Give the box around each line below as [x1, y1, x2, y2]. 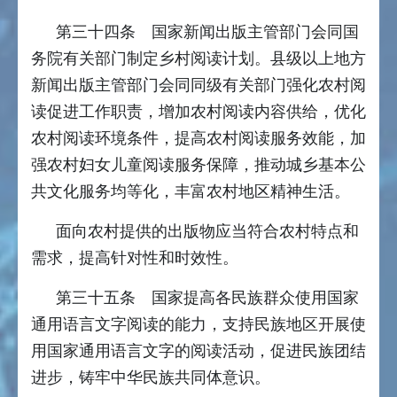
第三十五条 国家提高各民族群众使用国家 [56, 289, 359, 307]
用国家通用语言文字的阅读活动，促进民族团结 [31, 342, 366, 361]
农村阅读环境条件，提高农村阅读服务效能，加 [31, 129, 366, 148]
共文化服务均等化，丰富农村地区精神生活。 [31, 183, 350, 201]
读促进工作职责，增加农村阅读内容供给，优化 [31, 103, 366, 121]
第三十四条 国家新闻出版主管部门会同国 [56, 23, 359, 42]
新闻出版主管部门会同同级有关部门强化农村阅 [31, 76, 366, 95]
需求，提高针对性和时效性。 [31, 249, 238, 268]
